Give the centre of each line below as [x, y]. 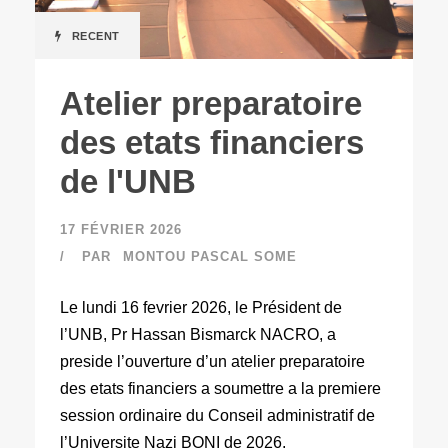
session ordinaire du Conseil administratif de [217, 415]
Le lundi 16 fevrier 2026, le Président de [201, 307]
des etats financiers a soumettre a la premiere [220, 388]
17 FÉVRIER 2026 [121, 229]
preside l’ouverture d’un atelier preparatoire [212, 361]
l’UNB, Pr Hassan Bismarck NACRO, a [198, 334]
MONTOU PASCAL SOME [210, 256]
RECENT [95, 35]
